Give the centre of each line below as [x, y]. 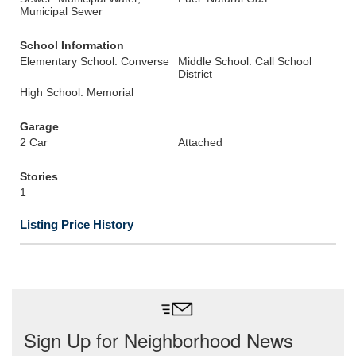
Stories [39, 176]
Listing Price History [77, 224]
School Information [72, 45]
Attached [200, 142]
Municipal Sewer [61, 11]
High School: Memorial [77, 92]
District [195, 74]
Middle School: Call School [245, 61]
